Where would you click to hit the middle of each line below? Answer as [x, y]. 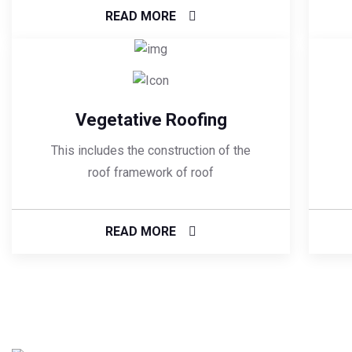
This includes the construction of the [151, 151]
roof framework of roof [151, 173]
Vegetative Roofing [151, 120]
